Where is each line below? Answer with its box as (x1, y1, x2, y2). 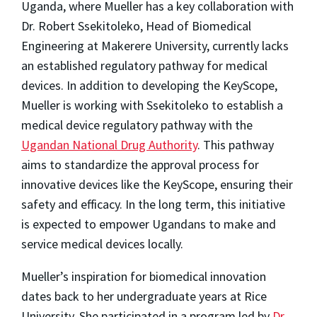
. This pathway (197, 136, 274, 153)
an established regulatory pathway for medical (21, 57, 267, 74)
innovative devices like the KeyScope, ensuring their (21, 175, 293, 192)
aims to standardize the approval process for (21, 156, 259, 173)
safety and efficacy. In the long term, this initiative (21, 195, 285, 212)
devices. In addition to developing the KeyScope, (21, 76, 277, 93)
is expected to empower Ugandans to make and (21, 215, 276, 232)
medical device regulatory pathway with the (21, 116, 253, 133)
